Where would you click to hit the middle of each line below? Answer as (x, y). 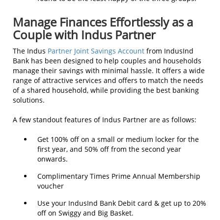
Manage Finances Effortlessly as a (103, 22)
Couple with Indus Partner (84, 34)
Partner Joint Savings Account (96, 51)
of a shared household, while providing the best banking (106, 90)
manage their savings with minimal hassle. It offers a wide (109, 70)
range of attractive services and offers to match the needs (108, 80)
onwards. (53, 159)
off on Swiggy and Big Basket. (85, 213)
